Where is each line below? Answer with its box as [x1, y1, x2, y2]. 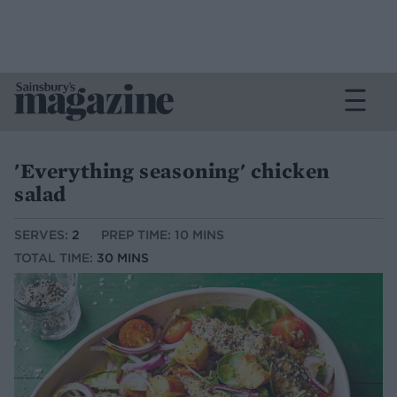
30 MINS [97, 250, 149, 267]
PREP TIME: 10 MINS [101, 227, 224, 244]
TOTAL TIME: [14, 250, 97, 267]
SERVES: [14, 227, 72, 244]
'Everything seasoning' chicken [14, 157, 331, 184]
